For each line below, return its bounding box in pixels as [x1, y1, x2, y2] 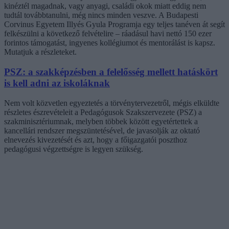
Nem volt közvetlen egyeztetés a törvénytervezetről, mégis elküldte [4, 98, 219, 107]
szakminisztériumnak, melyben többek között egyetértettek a [4, 117, 198, 126]
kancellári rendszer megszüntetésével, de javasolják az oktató [4, 126, 200, 135]
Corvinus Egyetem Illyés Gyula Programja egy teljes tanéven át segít [4, 20, 225, 29]
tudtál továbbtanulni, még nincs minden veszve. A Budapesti [4, 11, 198, 20]
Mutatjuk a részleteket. [4, 48, 77, 57]
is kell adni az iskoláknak [4, 78, 110, 89]
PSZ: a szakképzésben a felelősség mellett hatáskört [4, 66, 218, 78]
